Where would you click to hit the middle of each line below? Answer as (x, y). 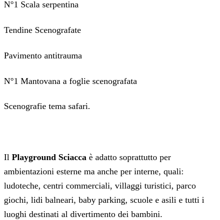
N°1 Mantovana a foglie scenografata (70, 81)
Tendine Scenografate (42, 30)
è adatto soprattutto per (129, 157)
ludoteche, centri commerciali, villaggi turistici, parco (100, 186)
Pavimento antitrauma (43, 55)
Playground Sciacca (48, 157)
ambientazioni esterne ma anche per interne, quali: (94, 172)
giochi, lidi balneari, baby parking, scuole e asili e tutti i (104, 200)
